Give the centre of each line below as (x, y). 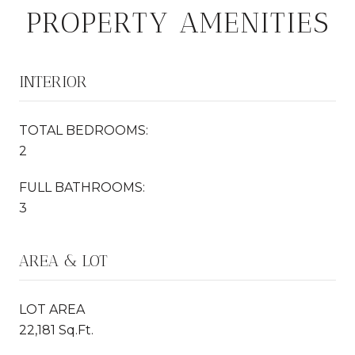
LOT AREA (52, 309)
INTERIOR (53, 81)
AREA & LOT (63, 260)
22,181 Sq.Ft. (56, 330)
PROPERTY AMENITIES (177, 22)
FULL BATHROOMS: (82, 187)
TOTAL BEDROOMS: (84, 130)
